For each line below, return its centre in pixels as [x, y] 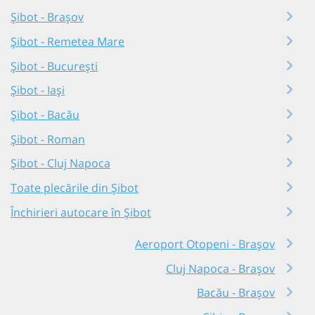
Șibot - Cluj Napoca [60, 163]
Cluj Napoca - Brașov [220, 268]
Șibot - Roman [48, 139]
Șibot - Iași [38, 90]
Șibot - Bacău [45, 114]
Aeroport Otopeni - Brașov [205, 244]
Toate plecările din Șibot [75, 187]
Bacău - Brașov [236, 293]
